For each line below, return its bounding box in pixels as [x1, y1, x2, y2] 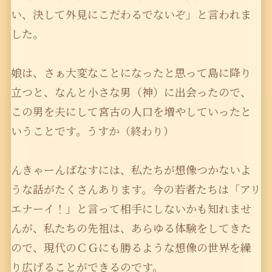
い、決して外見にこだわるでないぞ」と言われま [10, 6, 251, 22]
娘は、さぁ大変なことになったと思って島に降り [10, 64, 251, 81]
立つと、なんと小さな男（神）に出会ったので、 [10, 84, 251, 100]
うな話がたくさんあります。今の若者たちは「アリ [10, 181, 261, 197]
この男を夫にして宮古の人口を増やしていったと [10, 103, 251, 120]
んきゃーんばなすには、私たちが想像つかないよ [10, 161, 251, 178]
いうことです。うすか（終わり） [10, 123, 174, 139]
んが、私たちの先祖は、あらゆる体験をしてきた [10, 220, 251, 236]
